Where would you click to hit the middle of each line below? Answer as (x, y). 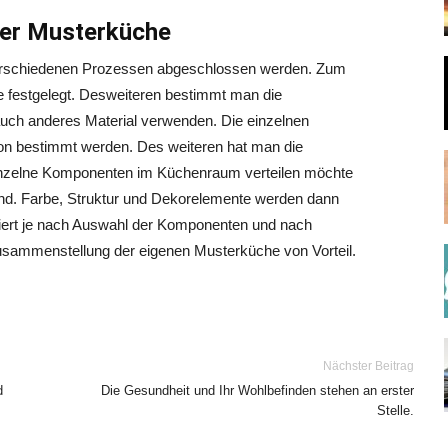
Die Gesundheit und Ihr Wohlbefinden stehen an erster (257, 390)
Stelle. (395, 410)
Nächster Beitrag (368, 366)
